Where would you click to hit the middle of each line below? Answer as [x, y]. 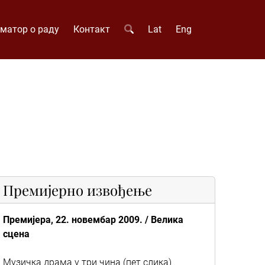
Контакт [91, 29]
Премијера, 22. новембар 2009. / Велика [93, 220]
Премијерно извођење [77, 190]
